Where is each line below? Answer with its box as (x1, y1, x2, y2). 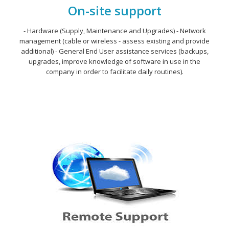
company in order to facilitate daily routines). (45, 67, 184, 76)
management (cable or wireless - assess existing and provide (19, 36, 210, 45)
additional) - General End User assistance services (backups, (20, 47, 209, 56)
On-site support (67, 2, 162, 19)
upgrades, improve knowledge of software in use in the (29, 57, 200, 66)
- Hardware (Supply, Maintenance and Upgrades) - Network (23, 26, 206, 35)
